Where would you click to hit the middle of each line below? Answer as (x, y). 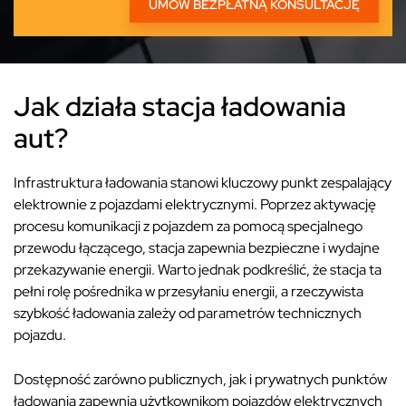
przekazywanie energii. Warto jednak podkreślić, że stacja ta (198, 269)
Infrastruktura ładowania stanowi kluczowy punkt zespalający (203, 182)
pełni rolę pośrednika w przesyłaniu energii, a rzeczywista (188, 291)
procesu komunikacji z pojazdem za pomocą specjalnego (188, 226)
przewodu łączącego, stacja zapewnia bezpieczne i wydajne (197, 247)
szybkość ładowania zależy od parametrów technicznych (188, 313)
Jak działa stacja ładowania (180, 106)
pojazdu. (40, 334)
